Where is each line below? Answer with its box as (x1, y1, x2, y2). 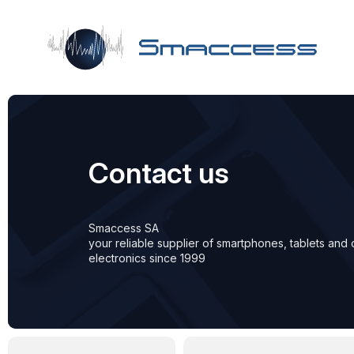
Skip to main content (47, 47, 181, 65)
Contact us (88, 156, 229, 190)
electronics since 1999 (88, 251, 205, 265)
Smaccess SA (88, 221, 159, 235)
